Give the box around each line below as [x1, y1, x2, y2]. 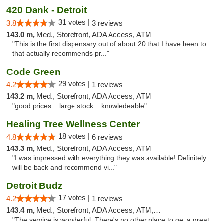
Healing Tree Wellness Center [6, 119, 140, 129]
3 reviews [92, 19, 123, 27]
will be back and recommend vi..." [12, 164, 117, 171]
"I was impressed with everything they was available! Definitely [12, 154, 206, 162]
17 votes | [58, 193, 92, 202]
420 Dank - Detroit [6, 5, 87, 15]
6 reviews [92, 133, 123, 141]
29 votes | [58, 79, 92, 88]
